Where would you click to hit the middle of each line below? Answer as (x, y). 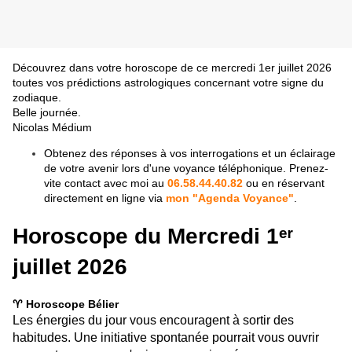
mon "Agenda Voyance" (230, 198)
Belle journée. (47, 113)
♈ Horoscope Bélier (66, 304)
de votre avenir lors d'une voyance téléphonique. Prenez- (186, 169)
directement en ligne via (105, 198)
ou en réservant (284, 183)
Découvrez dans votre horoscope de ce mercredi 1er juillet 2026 (172, 68)
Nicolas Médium (52, 128)
